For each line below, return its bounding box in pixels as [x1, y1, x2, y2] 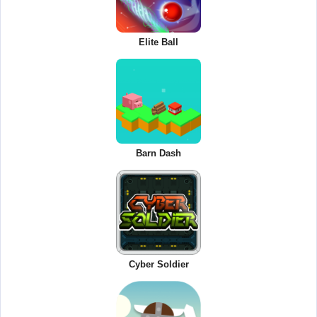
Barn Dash [136, 147, 181, 158]
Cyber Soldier [128, 258, 189, 270]
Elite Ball [139, 36, 178, 47]
